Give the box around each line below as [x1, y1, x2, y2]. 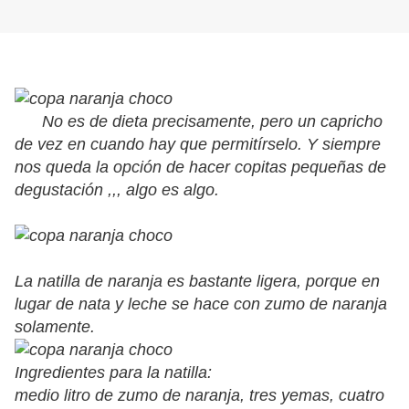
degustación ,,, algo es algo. [15, 181, 219, 200]
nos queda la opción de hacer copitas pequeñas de [15, 158, 386, 177]
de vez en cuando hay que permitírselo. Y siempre [15, 135, 381, 154]
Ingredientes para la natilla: [15, 363, 212, 383]
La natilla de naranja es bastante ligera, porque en [15, 272, 380, 291]
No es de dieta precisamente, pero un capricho [15, 112, 383, 131]
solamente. [15, 318, 95, 337]
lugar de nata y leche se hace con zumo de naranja [15, 295, 387, 314]
